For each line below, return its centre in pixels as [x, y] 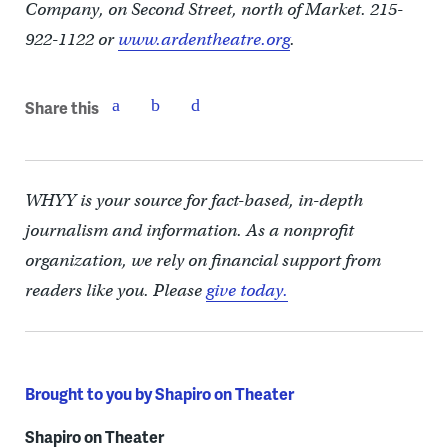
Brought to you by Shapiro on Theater [159, 393]
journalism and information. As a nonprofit [189, 230]
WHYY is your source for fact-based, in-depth [193, 200]
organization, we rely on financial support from [202, 260]
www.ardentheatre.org [203, 39]
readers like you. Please [115, 290]
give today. [246, 290]
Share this [61, 108]
